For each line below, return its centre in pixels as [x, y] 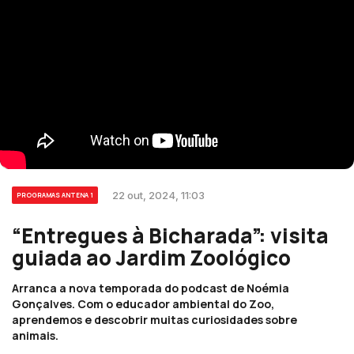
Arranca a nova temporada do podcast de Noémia [151, 288]
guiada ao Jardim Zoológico [151, 258]
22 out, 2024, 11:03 [158, 195]
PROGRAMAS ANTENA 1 [55, 195]
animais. [35, 335]
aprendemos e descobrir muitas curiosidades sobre [154, 320]
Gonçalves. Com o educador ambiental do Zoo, [143, 304]
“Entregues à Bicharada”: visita [170, 235]
